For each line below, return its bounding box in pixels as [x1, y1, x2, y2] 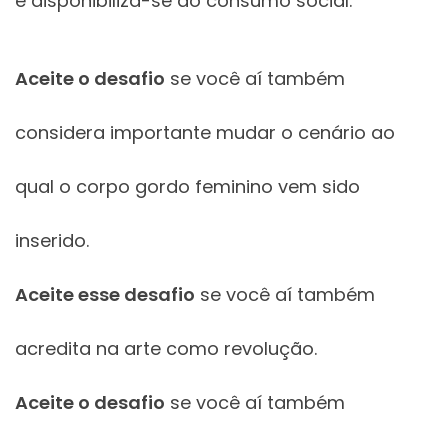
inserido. [15, 228, 89, 254]
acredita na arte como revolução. [15, 336, 317, 362]
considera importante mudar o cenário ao [15, 120, 395, 146]
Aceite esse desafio [15, 282, 195, 308]
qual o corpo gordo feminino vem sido [15, 174, 360, 200]
